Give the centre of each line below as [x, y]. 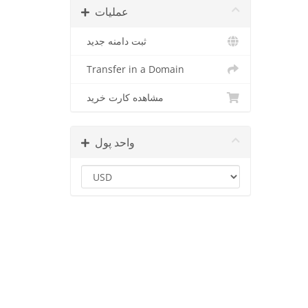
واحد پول [115, 142]
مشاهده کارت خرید [125, 98]
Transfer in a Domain [133, 69]
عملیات [112, 12]
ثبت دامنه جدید [117, 41]
